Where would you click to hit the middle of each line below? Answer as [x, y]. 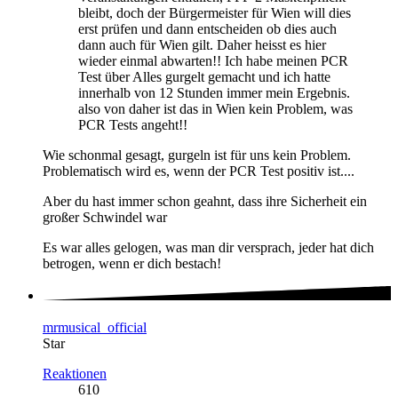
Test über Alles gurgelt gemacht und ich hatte [204, 77]
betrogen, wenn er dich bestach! [132, 264]
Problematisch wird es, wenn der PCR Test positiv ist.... [199, 171]
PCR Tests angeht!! [133, 125]
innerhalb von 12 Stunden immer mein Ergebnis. [214, 93]
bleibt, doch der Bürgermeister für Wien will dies [215, 13]
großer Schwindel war [107, 218]
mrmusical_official [95, 328]
